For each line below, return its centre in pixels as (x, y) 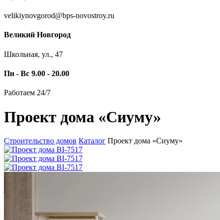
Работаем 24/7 (27, 93)
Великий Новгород (37, 35)
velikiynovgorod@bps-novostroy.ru (59, 16)
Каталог (92, 141)
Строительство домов (40, 141)
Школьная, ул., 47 (33, 54)
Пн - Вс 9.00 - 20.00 (37, 73)
